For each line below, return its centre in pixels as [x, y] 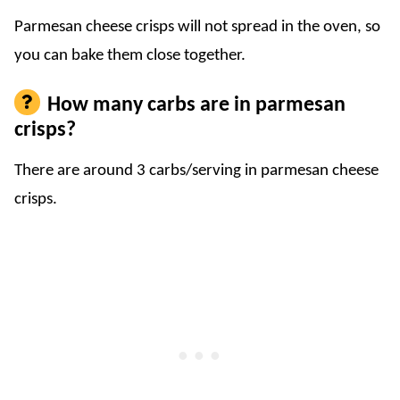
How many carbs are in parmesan [197, 105]
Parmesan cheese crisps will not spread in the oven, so [197, 27]
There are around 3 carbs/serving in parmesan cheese [196, 171]
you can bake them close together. [130, 55]
